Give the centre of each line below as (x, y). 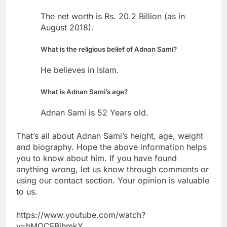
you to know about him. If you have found (97, 158)
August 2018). (67, 27)
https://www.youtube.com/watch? (81, 215)
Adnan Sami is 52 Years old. (94, 113)
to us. (27, 192)
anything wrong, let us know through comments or (112, 169)
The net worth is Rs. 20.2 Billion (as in (113, 16)
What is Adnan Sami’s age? (84, 92)
